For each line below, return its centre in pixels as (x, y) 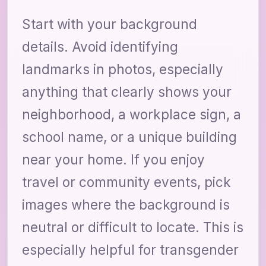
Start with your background (110, 24)
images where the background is (126, 204)
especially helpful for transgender (130, 249)
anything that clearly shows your (127, 91)
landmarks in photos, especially (123, 69)
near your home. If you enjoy (113, 159)
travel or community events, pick (126, 182)
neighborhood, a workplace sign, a (132, 114)
